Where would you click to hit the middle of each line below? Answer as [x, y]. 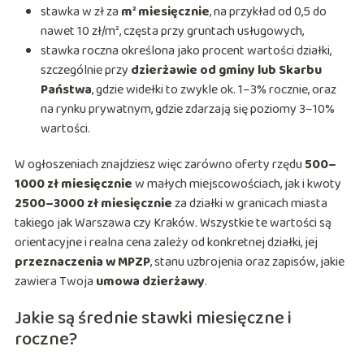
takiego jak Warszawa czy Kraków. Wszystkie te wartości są [173, 223]
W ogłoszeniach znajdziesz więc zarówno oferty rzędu [159, 165]
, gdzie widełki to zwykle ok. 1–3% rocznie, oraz [214, 90]
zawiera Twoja [55, 282]
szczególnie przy [85, 71]
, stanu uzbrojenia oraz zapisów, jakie [247, 262]
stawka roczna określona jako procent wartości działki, [186, 51]
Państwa [66, 90]
